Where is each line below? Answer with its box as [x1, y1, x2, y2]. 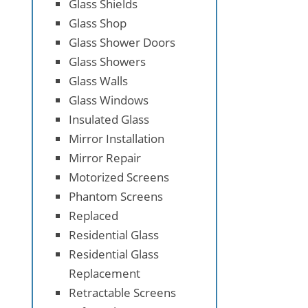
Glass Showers [69, 53, 146, 69]
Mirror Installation [69, 130, 164, 146]
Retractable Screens [69, 284, 176, 300]
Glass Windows [69, 91, 148, 108]
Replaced [69, 207, 118, 223]
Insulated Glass [69, 111, 149, 127]
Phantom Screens [69, 188, 163, 204]
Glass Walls [69, 72, 128, 89]
